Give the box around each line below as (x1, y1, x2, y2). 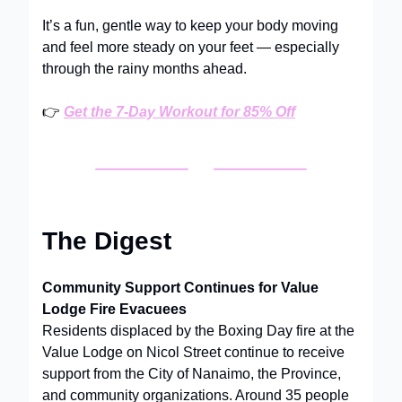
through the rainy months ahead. (42, 60, 247, 76)
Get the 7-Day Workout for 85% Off (64, 103, 295, 119)
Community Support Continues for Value (42, 279, 319, 295)
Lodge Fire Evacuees (42, 301, 187, 317)
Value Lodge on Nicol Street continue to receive (42, 344, 345, 360)
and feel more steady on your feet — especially (42, 39, 339, 55)
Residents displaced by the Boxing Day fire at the (42, 322, 354, 338)
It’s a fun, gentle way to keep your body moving (42, 17, 338, 33)
